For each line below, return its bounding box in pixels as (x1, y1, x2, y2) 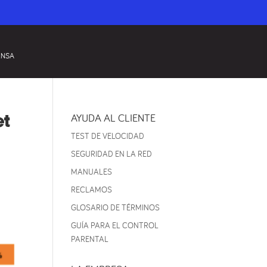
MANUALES (71, 166, 113, 177)
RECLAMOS (71, 184, 113, 195)
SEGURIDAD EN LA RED (71, 148, 153, 159)
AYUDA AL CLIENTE (71, 111, 156, 125)
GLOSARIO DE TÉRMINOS (71, 202, 160, 213)
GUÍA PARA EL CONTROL (71, 220, 159, 231)
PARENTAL (71, 234, 109, 244)
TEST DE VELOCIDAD (71, 131, 145, 141)
